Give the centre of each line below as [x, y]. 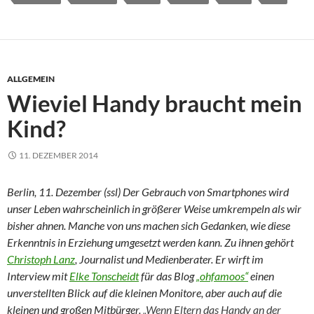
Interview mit [38, 275]
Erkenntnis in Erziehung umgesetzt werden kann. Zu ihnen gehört [150, 242]
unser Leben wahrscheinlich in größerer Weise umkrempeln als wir [154, 208]
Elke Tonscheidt [104, 275]
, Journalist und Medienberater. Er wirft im [169, 259]
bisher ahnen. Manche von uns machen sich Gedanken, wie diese [149, 225]
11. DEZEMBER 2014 [59, 155]
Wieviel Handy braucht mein [155, 103]
